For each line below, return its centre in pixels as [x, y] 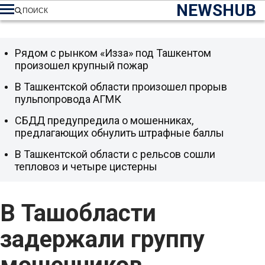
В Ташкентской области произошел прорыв [121, 87]
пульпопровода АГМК [68, 99]
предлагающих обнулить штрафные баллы [119, 133]
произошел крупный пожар [82, 65]
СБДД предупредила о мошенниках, [104, 120]
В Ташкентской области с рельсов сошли [115, 154]
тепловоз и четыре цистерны [86, 167]
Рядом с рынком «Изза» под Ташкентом [113, 53]
